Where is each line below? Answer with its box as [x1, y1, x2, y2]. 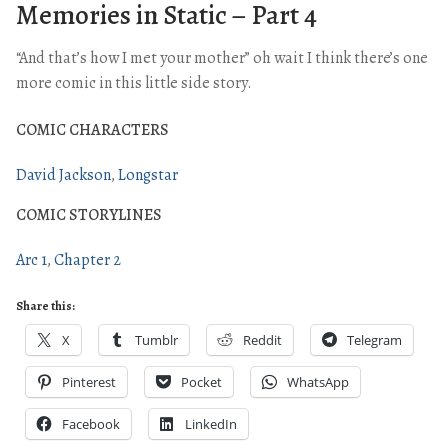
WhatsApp [287, 373, 349, 392]
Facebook [62, 415, 120, 434]
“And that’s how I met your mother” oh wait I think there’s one [16, 46, 428, 69]
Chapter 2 [54, 249, 121, 272]
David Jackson [16, 164, 111, 187]
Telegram [347, 331, 402, 350]
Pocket [181, 373, 222, 392]
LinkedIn [185, 415, 237, 434]
